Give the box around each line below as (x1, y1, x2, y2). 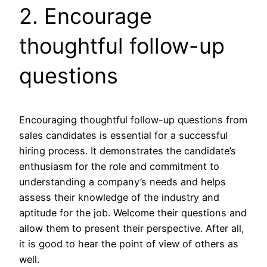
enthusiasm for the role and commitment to (19, 160, 219, 172)
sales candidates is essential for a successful (19, 129, 228, 141)
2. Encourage (19, 2, 152, 29)
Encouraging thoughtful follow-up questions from (19, 113, 247, 126)
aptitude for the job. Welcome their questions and (19, 206, 247, 219)
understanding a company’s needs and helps (19, 175, 226, 188)
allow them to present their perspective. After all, (19, 222, 244, 234)
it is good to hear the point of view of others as (19, 237, 238, 250)
